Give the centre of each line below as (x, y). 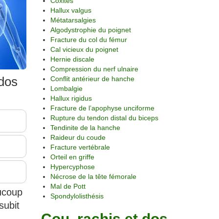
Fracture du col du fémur (88, 40)
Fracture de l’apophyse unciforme (102, 108)
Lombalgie (66, 88)
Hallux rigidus (71, 98)
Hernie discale (72, 59)
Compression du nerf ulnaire (94, 69)
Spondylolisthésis (77, 196)
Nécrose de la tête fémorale (93, 176)
